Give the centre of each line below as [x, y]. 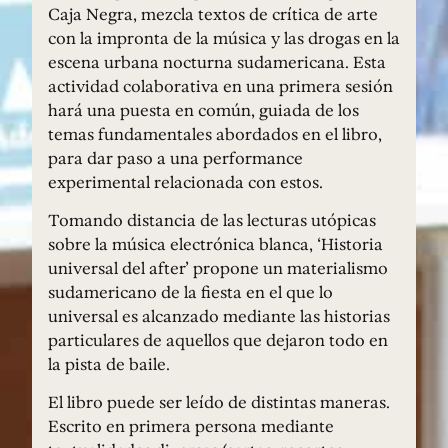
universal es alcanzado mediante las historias [219, 316]
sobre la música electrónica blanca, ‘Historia [215, 244]
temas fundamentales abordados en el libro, [215, 133]
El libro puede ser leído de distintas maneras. [219, 402]
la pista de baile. [109, 364]
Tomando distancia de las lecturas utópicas [212, 220]
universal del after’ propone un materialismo [218, 268]
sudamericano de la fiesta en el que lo [190, 292]
